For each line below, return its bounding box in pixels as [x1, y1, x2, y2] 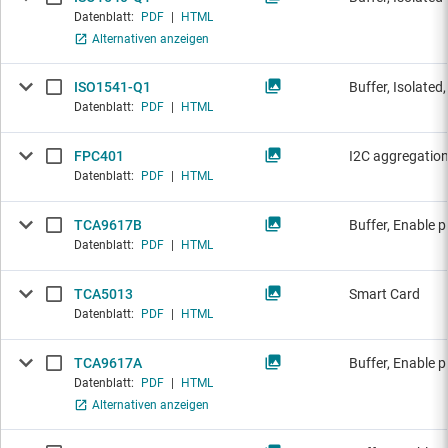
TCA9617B [74, 217, 142, 234]
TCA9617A [74, 355, 142, 372]
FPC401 [74, 148, 124, 165]
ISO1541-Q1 [74, 79, 151, 96]
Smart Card [349, 286, 420, 303]
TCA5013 [74, 286, 133, 303]
